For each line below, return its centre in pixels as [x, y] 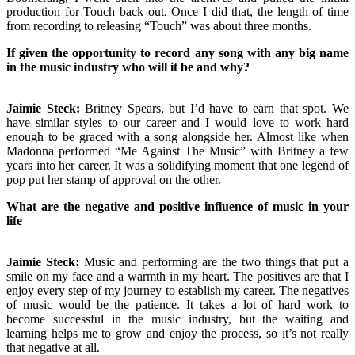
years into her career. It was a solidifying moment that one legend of [177, 165]
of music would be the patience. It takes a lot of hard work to [177, 304]
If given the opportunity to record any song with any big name [177, 52]
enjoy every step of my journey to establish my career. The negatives [177, 290]
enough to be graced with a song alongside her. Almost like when [177, 136]
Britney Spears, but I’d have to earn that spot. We [214, 108]
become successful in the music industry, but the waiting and [177, 319]
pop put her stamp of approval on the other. [115, 179]
